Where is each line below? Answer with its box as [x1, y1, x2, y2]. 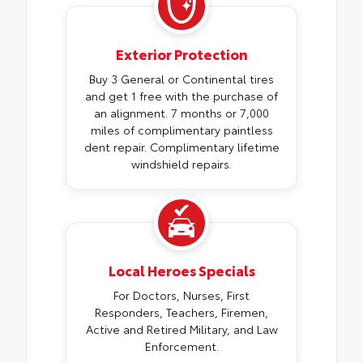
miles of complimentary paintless [90, 122, 273, 139]
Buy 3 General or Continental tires [89, 70, 274, 88]
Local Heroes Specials [108, 260, 255, 280]
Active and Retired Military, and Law [85, 321, 278, 338]
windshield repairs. [131, 156, 232, 173]
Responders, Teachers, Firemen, [95, 304, 268, 321]
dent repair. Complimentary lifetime [83, 139, 280, 156]
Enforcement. [144, 338, 219, 355]
